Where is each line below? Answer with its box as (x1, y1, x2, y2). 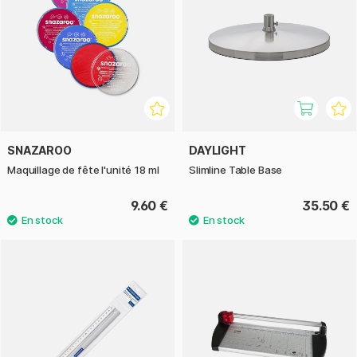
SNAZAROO (7, 143, 72, 158)
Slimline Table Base (189, 163, 283, 177)
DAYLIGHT (189, 143, 246, 158)
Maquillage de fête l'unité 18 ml (7, 163, 159, 177)
